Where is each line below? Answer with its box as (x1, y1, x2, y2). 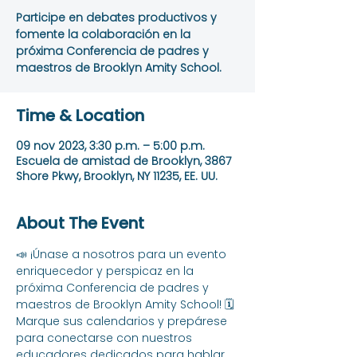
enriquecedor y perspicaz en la (16, 263, 197, 279)
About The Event (16, 212, 144, 234)
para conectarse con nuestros (16, 330, 195, 346)
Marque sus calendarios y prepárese (16, 313, 230, 329)
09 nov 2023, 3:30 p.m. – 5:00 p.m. (16, 138, 205, 154)
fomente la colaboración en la (16, 26, 190, 42)
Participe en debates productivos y (16, 10, 217, 25)
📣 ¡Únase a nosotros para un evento (16, 246, 229, 262)
